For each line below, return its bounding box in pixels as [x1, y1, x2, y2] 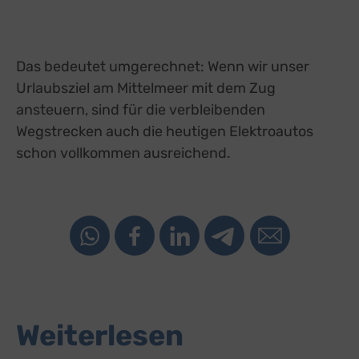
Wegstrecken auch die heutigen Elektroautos [16, 122, 313, 140]
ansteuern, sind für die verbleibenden [16, 100, 265, 119]
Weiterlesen [16, 318, 184, 353]
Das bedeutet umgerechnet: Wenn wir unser [16, 57, 309, 75]
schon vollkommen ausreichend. [16, 143, 231, 162]
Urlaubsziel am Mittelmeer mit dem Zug [16, 79, 276, 97]
